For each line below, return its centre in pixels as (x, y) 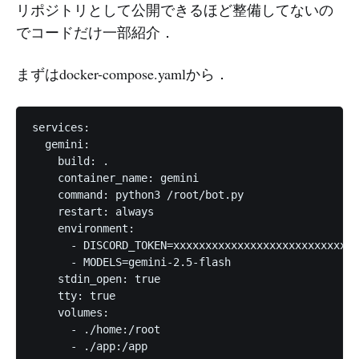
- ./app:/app (90, 346)
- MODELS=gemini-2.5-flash (131, 262)
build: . (71, 161)
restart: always (93, 211)
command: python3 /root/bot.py (138, 194)
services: (61, 127)
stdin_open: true (96, 278)
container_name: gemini (115, 177)
